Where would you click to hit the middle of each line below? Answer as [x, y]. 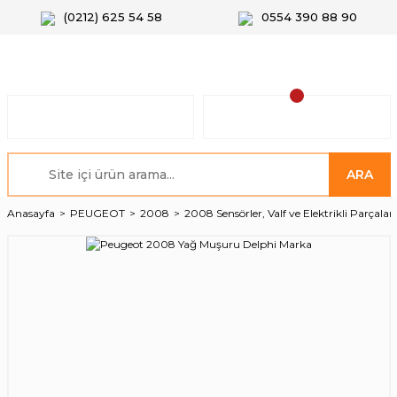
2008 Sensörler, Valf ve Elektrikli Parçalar [288, 213]
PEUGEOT [97, 213]
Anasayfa [31, 213]
